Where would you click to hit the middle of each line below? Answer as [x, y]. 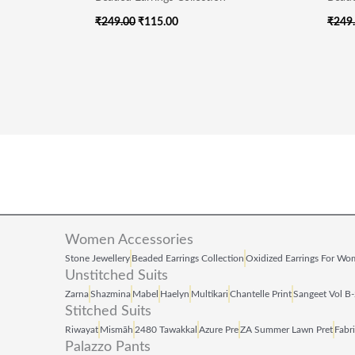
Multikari [210, 294]
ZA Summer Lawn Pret [286, 329]
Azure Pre [219, 329]
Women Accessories [129, 240]
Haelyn [175, 294]
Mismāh [116, 329]
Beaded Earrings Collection [188, 258]
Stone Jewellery [97, 258]
